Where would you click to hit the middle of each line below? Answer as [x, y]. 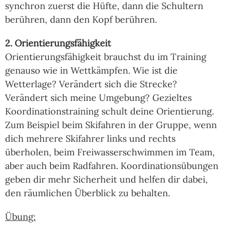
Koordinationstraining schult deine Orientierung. [109, 111]
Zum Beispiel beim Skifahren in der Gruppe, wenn [111, 125]
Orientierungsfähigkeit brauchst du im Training [106, 56]
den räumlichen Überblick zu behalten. [88, 193]
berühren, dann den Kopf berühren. [81, 19]
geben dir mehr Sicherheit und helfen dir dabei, [106, 179]
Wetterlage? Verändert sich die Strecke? [91, 84]
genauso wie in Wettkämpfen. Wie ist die [91, 70]
